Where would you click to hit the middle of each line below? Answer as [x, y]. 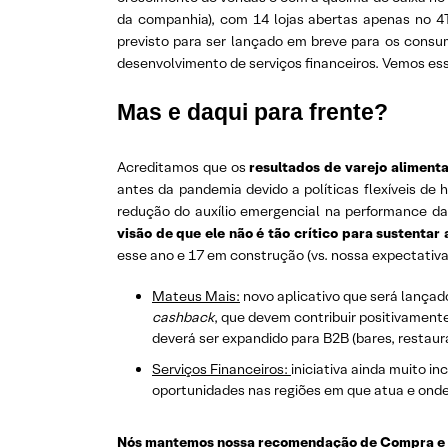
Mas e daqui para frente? [252, 112]
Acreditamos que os [183, 167]
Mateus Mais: [196, 296]
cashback [183, 317]
